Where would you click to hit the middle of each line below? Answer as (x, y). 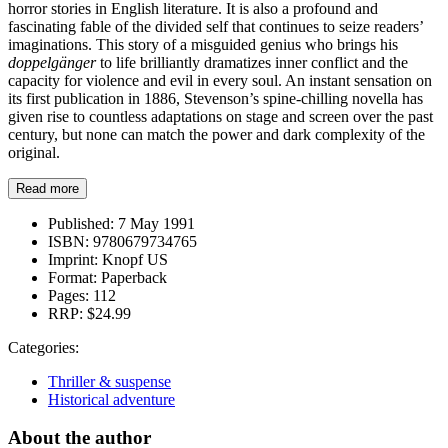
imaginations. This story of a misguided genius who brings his (203, 44)
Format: (72, 277)
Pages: (68, 295)
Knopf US (133, 259)
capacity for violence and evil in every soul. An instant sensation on (220, 80)
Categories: (43, 347)
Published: (81, 223)
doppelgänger (52, 62)
